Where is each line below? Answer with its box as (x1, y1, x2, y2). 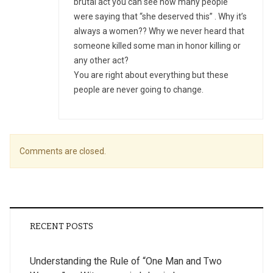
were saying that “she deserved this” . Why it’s (74, 12, 247, 21)
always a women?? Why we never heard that (74, 26, 244, 36)
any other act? (74, 55, 129, 65)
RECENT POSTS (30, 221, 93, 232)
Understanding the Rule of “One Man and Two (30, 255, 222, 267)
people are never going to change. (74, 85, 204, 94)
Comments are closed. (19, 146, 106, 156)
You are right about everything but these (74, 70, 229, 80)
